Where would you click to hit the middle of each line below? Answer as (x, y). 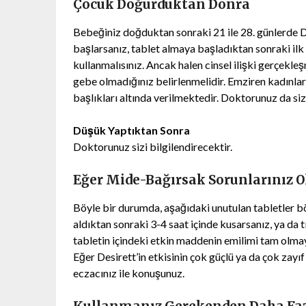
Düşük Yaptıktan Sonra (131, 130)
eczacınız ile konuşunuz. (129, 273)
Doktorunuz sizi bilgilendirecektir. (153, 146)
